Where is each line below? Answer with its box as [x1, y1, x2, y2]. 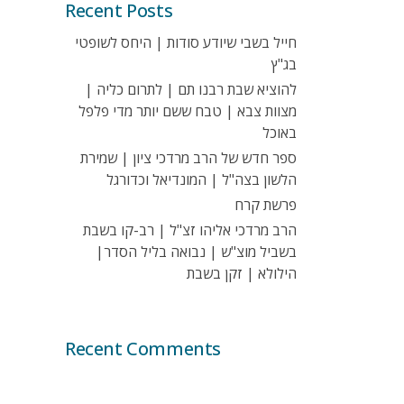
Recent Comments [65, 336, 221, 361]
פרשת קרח [234, 195, 297, 215]
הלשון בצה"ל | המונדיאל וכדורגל [106, 170, 297, 189]
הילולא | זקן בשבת [187, 263, 297, 283]
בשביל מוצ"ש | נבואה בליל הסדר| [96, 242, 297, 262]
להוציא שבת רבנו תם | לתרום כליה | [85, 79, 297, 99]
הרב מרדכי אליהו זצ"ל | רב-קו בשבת [83, 220, 297, 240]
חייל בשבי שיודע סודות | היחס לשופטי [75, 32, 297, 52]
